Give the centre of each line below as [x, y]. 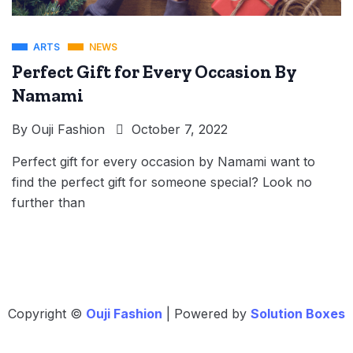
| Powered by [208, 314]
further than [48, 203]
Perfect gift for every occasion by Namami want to [163, 162]
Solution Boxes [298, 314]
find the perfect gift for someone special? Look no [162, 182]
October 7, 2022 [178, 129]
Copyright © [47, 314]
